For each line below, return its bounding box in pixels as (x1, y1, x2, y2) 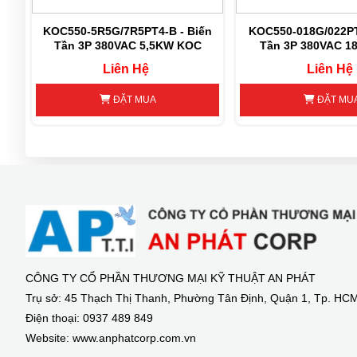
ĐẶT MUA (110, 94, 156, 106)
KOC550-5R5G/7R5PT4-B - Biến (43, 24, 212, 37)
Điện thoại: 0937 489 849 (25, 312, 153, 325)
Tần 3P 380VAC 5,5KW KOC (53, 38, 202, 52)
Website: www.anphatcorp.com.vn (25, 331, 196, 345)
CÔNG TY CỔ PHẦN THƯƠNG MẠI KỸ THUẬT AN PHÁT (25, 272, 316, 285)
